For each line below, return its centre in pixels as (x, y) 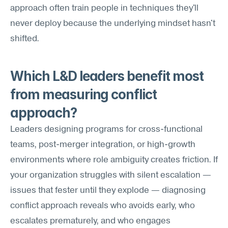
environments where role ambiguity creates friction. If (114, 160)
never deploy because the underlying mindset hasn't (113, 24)
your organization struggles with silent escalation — (111, 175)
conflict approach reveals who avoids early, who (103, 206)
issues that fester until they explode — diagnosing (108, 191)
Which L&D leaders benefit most (107, 76)
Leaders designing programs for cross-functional (106, 130)
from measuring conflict (84, 94)
